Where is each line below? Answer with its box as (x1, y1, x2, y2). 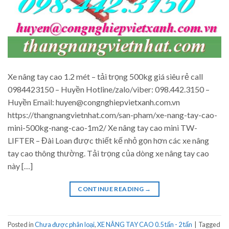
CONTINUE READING (78, 185, 145, 193)
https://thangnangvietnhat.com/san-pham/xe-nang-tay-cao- (8, 110, 217, 120)
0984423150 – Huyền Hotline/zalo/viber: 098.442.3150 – (8, 84, 210, 95)
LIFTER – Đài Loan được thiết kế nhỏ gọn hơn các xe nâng (8, 135, 209, 146)
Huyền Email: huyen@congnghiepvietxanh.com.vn (8, 97, 180, 107)
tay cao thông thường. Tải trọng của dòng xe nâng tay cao (8, 148, 209, 158)
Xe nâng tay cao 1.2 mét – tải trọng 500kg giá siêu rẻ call (8, 72, 203, 82)
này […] (8, 161, 33, 171)
